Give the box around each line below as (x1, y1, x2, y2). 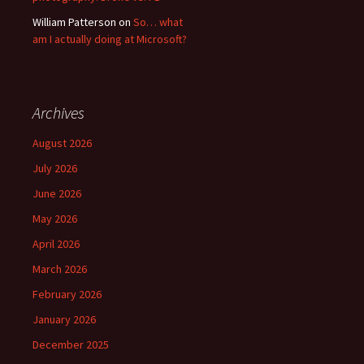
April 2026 (32, 236, 80, 252)
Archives (32, 102, 84, 123)
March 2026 (32, 262, 87, 277)
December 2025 (32, 337, 109, 353)
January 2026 (32, 312, 96, 327)
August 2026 (32, 136, 92, 151)
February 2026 (32, 287, 102, 302)
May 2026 (32, 211, 77, 227)
